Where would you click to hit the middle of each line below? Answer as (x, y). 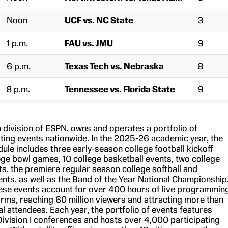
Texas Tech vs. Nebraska (114, 66)
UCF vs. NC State (99, 21)
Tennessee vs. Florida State (120, 89)
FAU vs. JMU (89, 44)
